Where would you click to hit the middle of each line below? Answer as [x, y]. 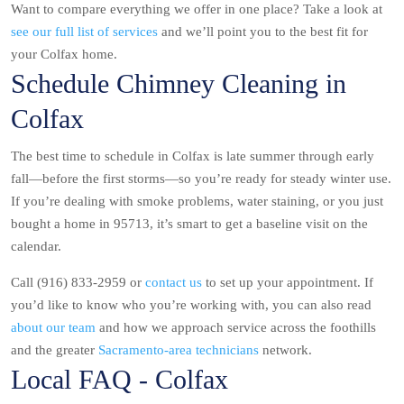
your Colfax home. [64, 55]
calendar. [36, 247]
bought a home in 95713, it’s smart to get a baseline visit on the [189, 224]
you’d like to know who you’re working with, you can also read [191, 305]
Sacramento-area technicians [179, 350]
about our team [53, 328]
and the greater [55, 350]
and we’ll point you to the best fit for [263, 32]
